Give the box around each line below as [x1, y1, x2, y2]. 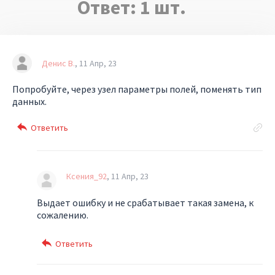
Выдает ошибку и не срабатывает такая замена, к [37, 196, 254, 209]
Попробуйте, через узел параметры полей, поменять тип [12, 83, 261, 95]
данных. [12, 95, 47, 107]
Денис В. [42, 58, 75, 69]
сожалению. [37, 209, 88, 222]
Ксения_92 [66, 171, 107, 182]
